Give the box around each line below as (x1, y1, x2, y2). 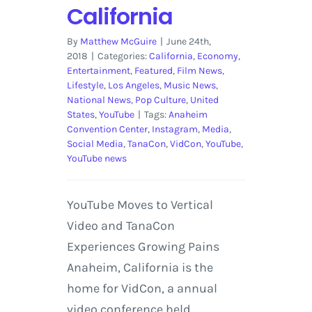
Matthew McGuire (79, 36, 157, 48)
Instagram (151, 123, 198, 136)
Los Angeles (107, 79, 159, 92)
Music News (163, 79, 216, 92)
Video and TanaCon (66, 218, 175, 234)
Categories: (97, 50, 149, 63)
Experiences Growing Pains (66, 239, 219, 255)
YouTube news (66, 153, 127, 165)
